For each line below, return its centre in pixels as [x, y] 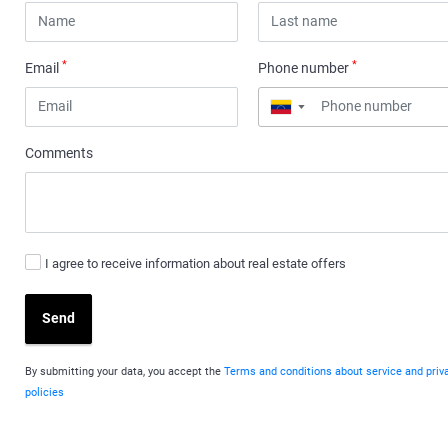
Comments [59, 152]
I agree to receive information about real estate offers [196, 263]
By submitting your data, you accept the [125, 371]
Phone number [305, 67]
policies [45, 392]
